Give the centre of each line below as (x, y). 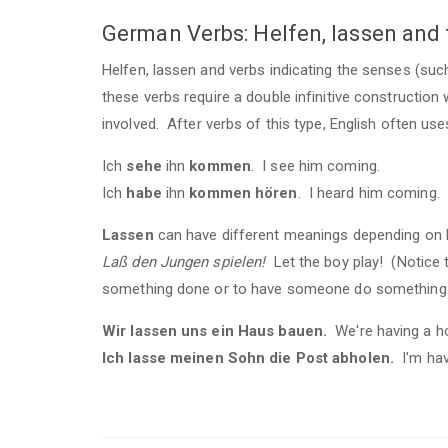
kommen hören (243, 193)
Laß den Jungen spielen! (184, 262)
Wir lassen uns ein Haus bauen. (214, 331)
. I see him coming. (315, 166)
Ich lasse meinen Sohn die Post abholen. (250, 358)
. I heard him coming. (368, 193)
